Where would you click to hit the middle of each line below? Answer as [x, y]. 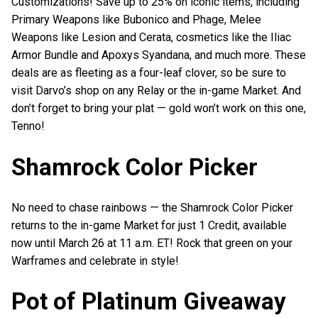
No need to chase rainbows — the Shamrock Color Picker [152, 207]
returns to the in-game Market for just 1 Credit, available [149, 225]
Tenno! [28, 126]
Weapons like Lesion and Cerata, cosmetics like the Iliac [151, 38]
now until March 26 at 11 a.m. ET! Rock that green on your [152, 243]
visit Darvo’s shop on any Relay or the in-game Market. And [156, 91]
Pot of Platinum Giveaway [149, 301]
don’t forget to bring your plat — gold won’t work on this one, [159, 109]
